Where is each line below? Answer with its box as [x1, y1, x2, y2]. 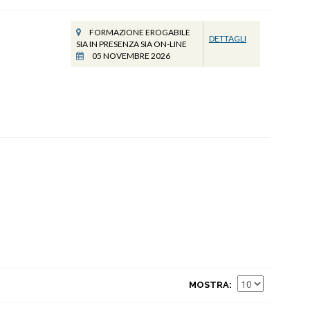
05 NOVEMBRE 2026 [90, 51, 170, 61]
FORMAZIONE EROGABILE [87, 27, 190, 37]
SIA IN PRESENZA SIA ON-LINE [75, 39, 187, 49]
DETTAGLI [208, 33, 246, 44]
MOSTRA [189, 280, 229, 290]
